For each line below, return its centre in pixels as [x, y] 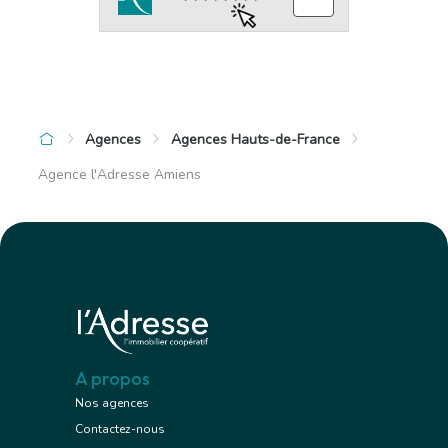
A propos [112, 379]
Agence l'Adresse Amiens [119, 174]
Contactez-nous [120, 429]
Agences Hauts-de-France [255, 139]
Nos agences [112, 403]
